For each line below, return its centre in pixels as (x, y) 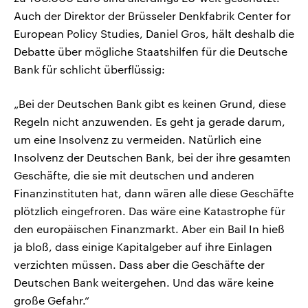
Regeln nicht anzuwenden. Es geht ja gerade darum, (150, 122)
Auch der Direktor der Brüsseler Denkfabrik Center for (152, 16)
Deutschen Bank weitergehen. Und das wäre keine (144, 283)
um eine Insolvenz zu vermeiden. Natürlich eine (137, 140)
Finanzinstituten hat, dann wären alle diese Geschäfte (154, 193)
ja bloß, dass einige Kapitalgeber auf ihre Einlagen (143, 247)
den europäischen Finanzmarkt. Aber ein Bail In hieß (149, 229)
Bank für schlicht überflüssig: (89, 69)
